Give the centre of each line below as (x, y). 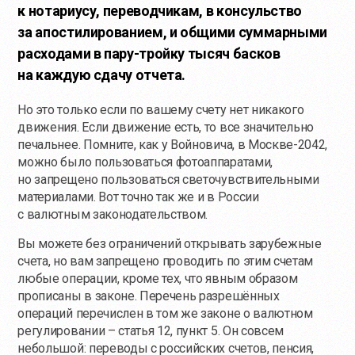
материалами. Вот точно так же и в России (138, 197)
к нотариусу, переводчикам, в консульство (160, 10)
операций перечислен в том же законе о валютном (165, 313)
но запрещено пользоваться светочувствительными (168, 179)
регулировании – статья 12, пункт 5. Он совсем (151, 330)
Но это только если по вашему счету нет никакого (161, 109)
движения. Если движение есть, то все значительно (166, 127)
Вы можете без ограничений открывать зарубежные (170, 243)
